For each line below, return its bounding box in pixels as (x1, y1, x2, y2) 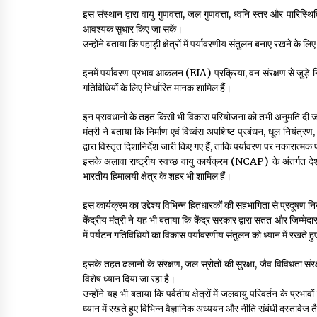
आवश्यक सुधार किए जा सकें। (83, 22, 183, 35)
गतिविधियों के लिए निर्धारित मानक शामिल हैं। (83, 81, 231, 94)
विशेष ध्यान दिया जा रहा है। (83, 272, 175, 285)
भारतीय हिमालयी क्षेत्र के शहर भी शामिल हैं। (83, 169, 231, 183)
